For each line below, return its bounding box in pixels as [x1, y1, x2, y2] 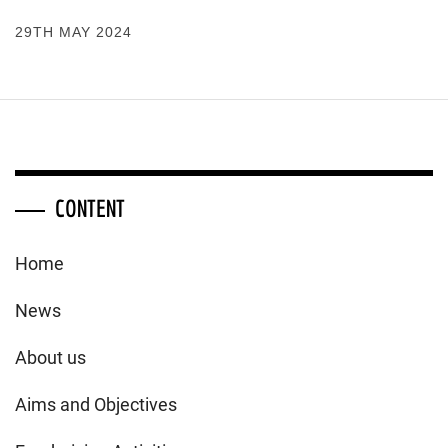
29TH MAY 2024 [15, 23, 132, 40]
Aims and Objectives [15, 393, 177, 415]
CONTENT [55, 193, 125, 222]
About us [15, 346, 86, 368]
